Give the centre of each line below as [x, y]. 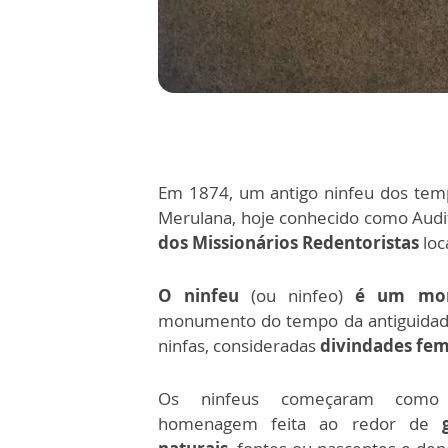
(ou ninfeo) [291, 296]
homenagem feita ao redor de [300, 424]
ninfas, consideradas [239, 346]
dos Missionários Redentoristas [288, 243]
